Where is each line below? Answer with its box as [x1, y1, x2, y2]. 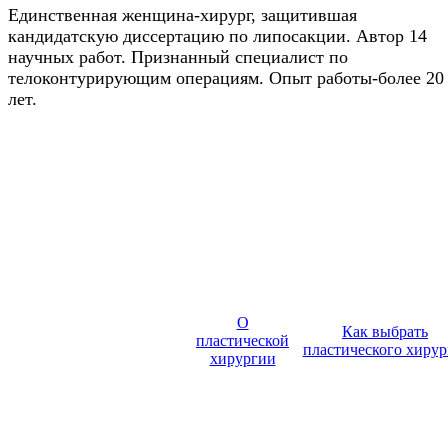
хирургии [209, 349, 276, 367]
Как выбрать [342, 322, 428, 340]
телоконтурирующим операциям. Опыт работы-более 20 [8, 67, 444, 88]
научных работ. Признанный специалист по [8, 46, 348, 67]
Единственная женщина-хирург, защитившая [8, 4, 357, 25]
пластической [196, 331, 289, 349]
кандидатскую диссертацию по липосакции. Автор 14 [8, 25, 427, 46]
